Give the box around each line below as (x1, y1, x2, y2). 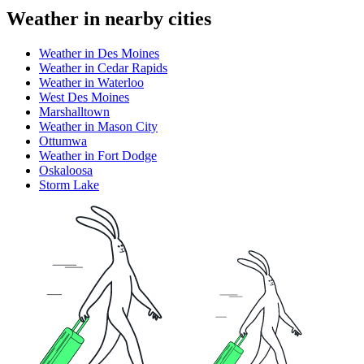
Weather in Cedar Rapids (39, 60, 167, 75)
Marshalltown (39, 104, 110, 119)
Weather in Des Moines (39, 45, 159, 60)
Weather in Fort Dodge (39, 148, 157, 162)
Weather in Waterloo (39, 75, 144, 89)
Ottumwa (39, 133, 87, 148)
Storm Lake (39, 177, 99, 192)
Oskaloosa (39, 162, 93, 177)
